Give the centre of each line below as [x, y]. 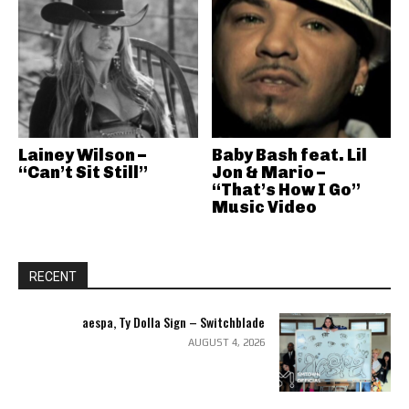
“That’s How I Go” [286, 190]
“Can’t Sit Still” [83, 173]
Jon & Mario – [268, 173]
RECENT [53, 277]
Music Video [264, 207]
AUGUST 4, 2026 [226, 342]
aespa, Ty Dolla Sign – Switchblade [173, 322]
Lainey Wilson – [82, 155]
